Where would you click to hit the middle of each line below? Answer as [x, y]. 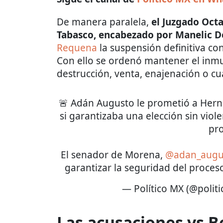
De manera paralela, [103, 22]
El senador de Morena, [113, 155]
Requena [77, 48]
